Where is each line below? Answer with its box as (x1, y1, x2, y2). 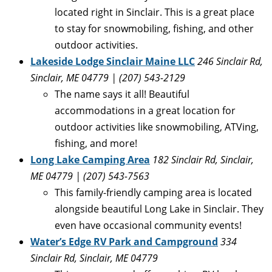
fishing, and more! (55, 136, 137, 150)
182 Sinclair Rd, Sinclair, (152, 152, 254, 166)
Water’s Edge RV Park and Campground (30, 234, 218, 248)
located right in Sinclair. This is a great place (55, 5, 254, 19)
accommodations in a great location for (55, 103, 236, 117)
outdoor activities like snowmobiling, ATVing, (55, 120, 259, 134)
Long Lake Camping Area (30, 152, 150, 166)
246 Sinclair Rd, (197, 54, 263, 68)
